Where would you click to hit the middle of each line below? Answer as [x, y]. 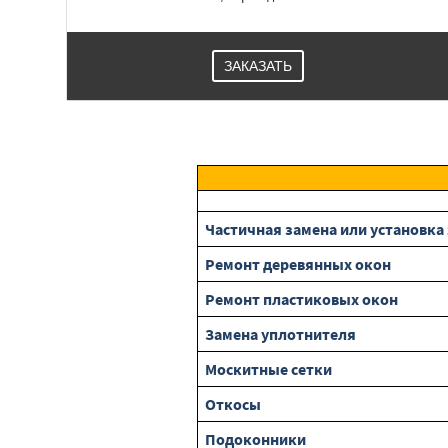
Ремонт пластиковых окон [301, 299]
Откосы [233, 404]
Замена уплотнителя [280, 334]
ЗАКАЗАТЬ [258, 66]
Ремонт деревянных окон [298, 264]
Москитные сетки [268, 369]
